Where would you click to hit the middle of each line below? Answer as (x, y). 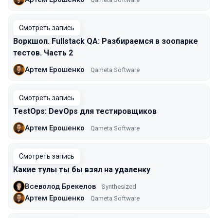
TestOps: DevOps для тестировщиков (85, 111)
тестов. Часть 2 (43, 53)
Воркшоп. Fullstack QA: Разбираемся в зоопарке (106, 41)
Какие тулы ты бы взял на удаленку (82, 170)
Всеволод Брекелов (60, 186)
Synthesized (119, 186)
